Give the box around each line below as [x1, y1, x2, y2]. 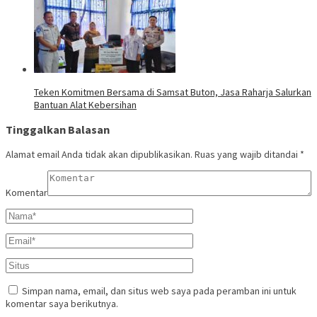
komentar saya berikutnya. [6, 297, 118, 311]
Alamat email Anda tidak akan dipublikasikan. [6, 148, 192, 161]
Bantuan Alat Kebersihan [34, 98, 137, 111]
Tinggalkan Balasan [6, 122, 110, 137]
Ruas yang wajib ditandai [195, 148, 300, 161]
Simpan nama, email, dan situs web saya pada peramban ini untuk [22, 284, 296, 298]
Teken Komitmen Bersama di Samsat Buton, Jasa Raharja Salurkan [34, 85, 311, 98]
